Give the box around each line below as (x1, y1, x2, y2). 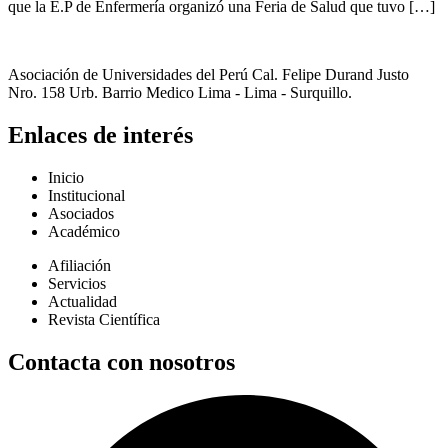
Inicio (48, 168, 84, 186)
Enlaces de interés (8, 121, 193, 148)
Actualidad (48, 292, 117, 310)
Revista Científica (48, 310, 160, 328)
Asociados (48, 204, 114, 222)
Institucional (48, 186, 125, 204)
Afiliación (48, 256, 111, 274)
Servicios (48, 274, 106, 292)
